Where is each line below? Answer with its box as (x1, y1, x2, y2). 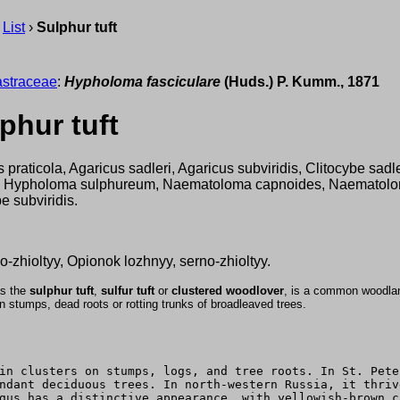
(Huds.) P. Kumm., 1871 (221, 73, 379, 89)
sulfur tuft (101, 284, 154, 298)
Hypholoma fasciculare (64, 73, 221, 89)
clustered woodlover (171, 284, 284, 298)
